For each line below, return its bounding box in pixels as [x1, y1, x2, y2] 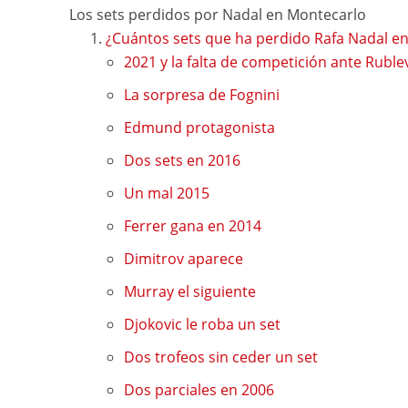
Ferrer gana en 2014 [123, 216, 261, 237]
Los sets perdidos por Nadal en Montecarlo [68, 5, 366, 25]
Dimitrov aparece [123, 249, 243, 270]
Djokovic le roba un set [123, 314, 280, 335]
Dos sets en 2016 [123, 150, 240, 171]
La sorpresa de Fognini [123, 85, 280, 106]
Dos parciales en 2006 [123, 380, 274, 401]
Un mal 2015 [123, 183, 209, 204]
